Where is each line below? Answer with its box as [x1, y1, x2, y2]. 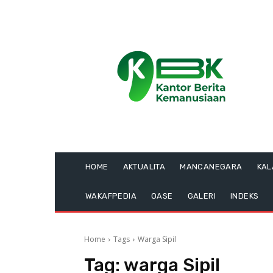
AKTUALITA [122, 162, 166, 171]
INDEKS [230, 191, 259, 200]
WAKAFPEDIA [85, 191, 136, 200]
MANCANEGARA [180, 162, 243, 171]
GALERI [187, 191, 216, 200]
